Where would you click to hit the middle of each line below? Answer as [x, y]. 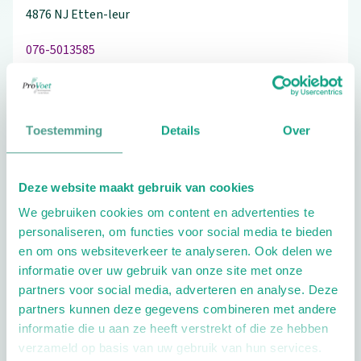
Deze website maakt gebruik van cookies [137, 187]
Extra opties [77, 222]
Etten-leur [100, 15]
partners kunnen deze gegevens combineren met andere [178, 309]
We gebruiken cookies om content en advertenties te [166, 213]
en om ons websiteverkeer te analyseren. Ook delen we [175, 251]
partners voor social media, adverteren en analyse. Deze [178, 290]
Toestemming [64, 130]
